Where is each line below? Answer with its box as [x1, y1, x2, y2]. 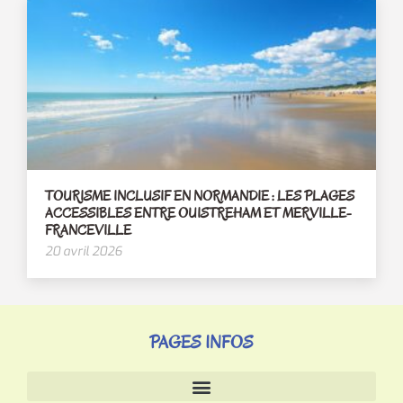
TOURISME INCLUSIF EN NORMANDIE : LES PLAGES [45, 187, 354, 206]
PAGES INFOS [149, 331, 254, 355]
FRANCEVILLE [45, 221, 131, 240]
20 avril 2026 [45, 243, 122, 261]
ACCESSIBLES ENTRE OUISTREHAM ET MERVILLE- [45, 204, 352, 223]
